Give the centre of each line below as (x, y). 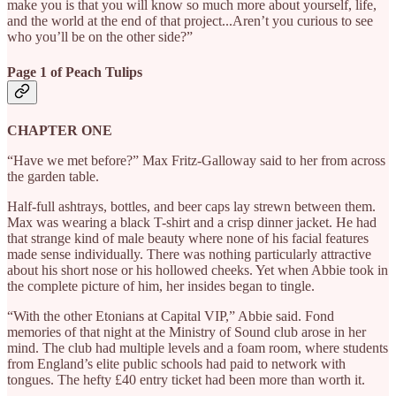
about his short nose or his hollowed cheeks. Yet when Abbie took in (198, 270)
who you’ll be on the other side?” (100, 37)
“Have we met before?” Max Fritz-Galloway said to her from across (196, 160)
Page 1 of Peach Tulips (75, 72)
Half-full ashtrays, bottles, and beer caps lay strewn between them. (191, 206)
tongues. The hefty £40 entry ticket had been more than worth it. (186, 379)
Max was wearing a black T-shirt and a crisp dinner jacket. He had (192, 222)
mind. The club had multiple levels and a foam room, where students (198, 347)
